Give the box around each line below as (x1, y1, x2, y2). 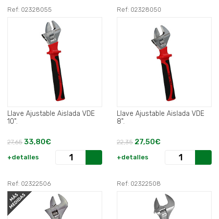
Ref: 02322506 (7, 180, 51, 188)
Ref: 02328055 (7, 6, 52, 14)
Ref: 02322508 (117, 180, 161, 188)
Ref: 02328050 (117, 6, 161, 14)
